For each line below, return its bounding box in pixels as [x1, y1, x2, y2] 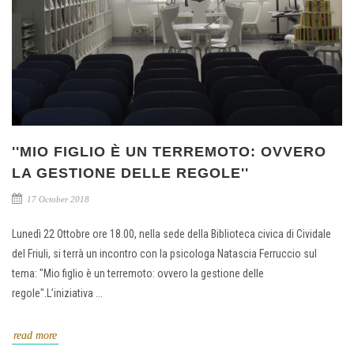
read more [13, 330, 57, 342]
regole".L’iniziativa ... [12, 287, 103, 300]
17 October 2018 [24, 194, 89, 205]
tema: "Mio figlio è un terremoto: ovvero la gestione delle [12, 267, 264, 281]
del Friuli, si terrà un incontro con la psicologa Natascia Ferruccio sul [12, 247, 317, 261]
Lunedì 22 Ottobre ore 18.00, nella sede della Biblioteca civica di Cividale [12, 228, 331, 241]
